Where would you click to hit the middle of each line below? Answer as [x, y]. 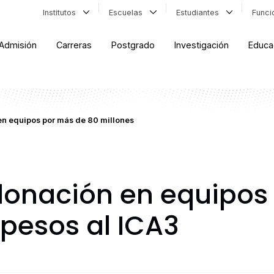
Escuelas [128, 12]
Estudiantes [200, 12]
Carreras [74, 45]
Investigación [202, 45]
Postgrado [133, 45]
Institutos [61, 12]
